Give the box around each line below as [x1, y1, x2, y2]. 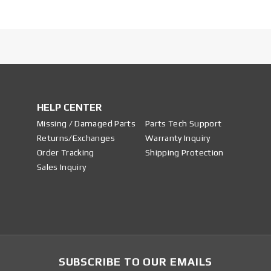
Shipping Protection [145, 148, 224, 158]
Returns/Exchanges [36, 133, 115, 143]
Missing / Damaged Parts [36, 119, 135, 129]
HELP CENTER [36, 102, 102, 114]
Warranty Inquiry [145, 133, 211, 143]
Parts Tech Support [145, 119, 222, 129]
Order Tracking [36, 148, 94, 158]
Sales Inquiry [36, 162, 87, 172]
